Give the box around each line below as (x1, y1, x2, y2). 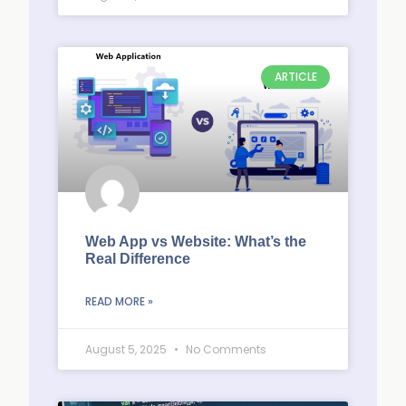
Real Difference (85, 251, 190, 266)
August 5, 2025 (85, 342, 169, 357)
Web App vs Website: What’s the (85, 234, 306, 249)
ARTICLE (274, 69, 317, 85)
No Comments (183, 342, 266, 357)
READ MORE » (85, 294, 153, 309)
